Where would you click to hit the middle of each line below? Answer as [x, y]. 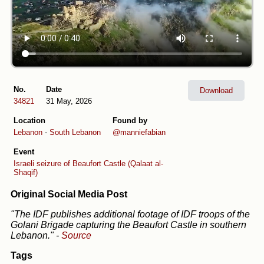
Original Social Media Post [69, 194]
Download [216, 91]
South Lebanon [75, 133]
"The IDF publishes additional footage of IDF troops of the [130, 214]
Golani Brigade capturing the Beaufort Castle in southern [128, 225]
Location [29, 121]
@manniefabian [139, 133]
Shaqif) [26, 173]
